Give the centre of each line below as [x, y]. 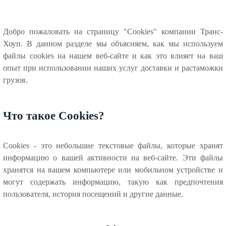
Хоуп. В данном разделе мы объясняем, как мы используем [113, 44]
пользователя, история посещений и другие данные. [93, 194]
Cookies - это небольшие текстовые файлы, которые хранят [113, 145]
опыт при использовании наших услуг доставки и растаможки [113, 68]
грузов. [16, 80]
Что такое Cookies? [54, 116]
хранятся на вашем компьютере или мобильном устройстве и [113, 169]
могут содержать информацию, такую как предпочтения [113, 182]
